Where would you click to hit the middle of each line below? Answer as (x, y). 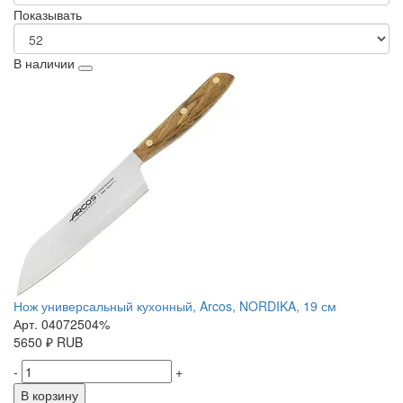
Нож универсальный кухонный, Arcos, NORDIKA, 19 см (175, 306)
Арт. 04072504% (62, 324)
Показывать (48, 15)
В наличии (44, 63)
